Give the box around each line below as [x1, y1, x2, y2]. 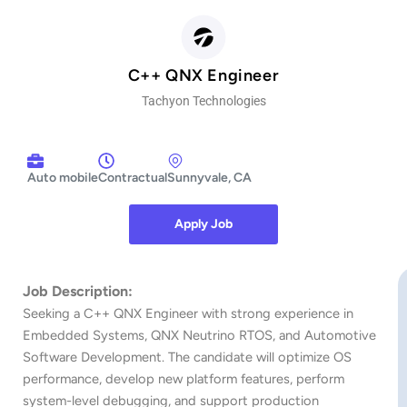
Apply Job [174, 215, 233, 232]
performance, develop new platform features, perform [23, 370, 344, 387]
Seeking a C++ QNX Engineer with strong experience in [23, 304, 353, 322]
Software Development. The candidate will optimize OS [23, 348, 352, 365]
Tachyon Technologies [141, 93, 266, 108]
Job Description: [23, 282, 133, 300]
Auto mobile [27, 169, 98, 185]
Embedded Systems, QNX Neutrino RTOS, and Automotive [23, 326, 376, 343]
